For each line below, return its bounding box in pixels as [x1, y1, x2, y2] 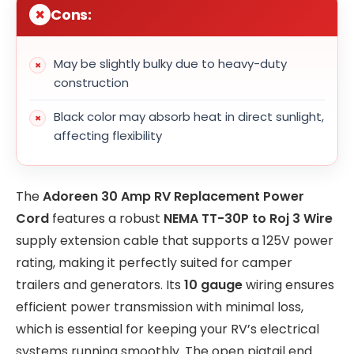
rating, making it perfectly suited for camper [16, 253, 292, 272]
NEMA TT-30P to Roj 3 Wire [164, 209, 333, 228]
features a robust [49, 209, 164, 228]
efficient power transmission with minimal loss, [16, 297, 303, 316]
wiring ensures [243, 275, 334, 294]
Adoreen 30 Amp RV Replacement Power [43, 186, 304, 205]
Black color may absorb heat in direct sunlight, [54, 108, 324, 126]
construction [54, 74, 129, 92]
